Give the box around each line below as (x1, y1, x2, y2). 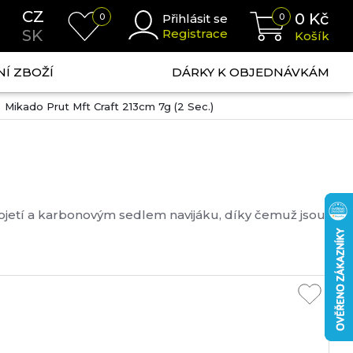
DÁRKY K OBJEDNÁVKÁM (171, 65, 329, 80)
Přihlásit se (162, 11, 228, 26)
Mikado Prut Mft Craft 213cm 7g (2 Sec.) (5, 100, 214, 113)
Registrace (162, 26, 228, 41)
